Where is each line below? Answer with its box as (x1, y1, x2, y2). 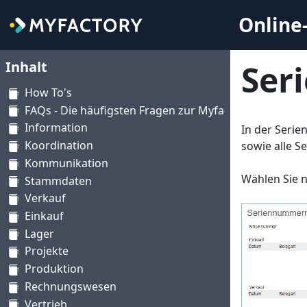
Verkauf (25, 191, 66, 206)
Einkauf (25, 208, 64, 224)
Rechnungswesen (25, 278, 116, 294)
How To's (25, 85, 72, 100)
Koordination (25, 138, 93, 153)
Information (25, 120, 88, 136)
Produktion (25, 261, 84, 277)
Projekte (25, 243, 69, 259)
